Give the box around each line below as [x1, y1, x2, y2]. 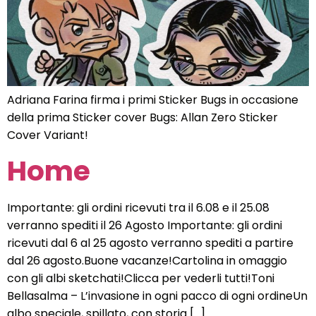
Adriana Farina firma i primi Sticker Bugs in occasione [7, 92, 298, 108]
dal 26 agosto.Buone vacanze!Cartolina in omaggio [7, 253, 287, 269]
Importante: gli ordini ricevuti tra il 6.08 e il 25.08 [7, 200, 269, 216]
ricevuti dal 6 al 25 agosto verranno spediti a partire [7, 235, 293, 251]
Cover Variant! [7, 127, 88, 143]
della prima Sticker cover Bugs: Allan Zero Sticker [7, 109, 278, 126]
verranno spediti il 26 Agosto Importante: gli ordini [7, 217, 282, 233]
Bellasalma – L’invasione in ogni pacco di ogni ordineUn [7, 288, 308, 304]
